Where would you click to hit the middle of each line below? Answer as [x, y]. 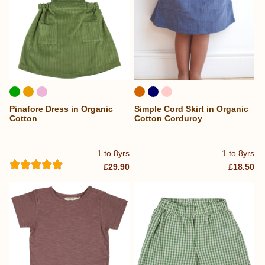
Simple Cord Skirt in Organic [192, 109]
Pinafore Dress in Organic [61, 109]
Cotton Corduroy [169, 118]
